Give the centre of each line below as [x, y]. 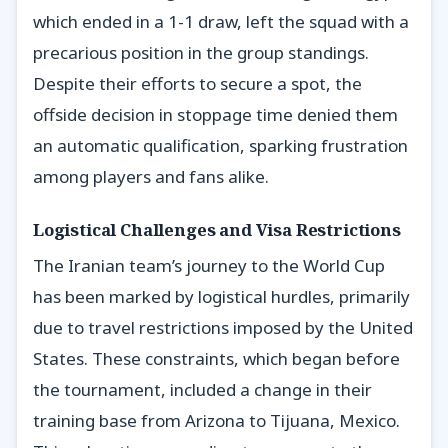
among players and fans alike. [151, 176]
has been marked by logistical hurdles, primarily [221, 297]
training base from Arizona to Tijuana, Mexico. [216, 421]
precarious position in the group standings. [201, 52]
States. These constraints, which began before [216, 359]
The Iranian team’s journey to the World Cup [209, 266]
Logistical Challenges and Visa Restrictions [217, 230]
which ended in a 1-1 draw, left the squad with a [221, 21]
